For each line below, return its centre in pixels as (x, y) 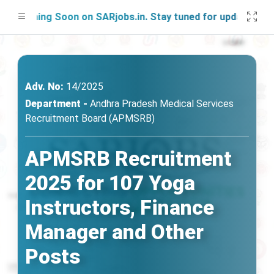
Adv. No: (44, 87)
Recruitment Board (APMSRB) (90, 118)
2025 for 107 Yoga (110, 183)
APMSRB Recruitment (128, 159)
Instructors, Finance (120, 208)
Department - (56, 104)
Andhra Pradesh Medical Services (161, 104)
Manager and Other (114, 232)
